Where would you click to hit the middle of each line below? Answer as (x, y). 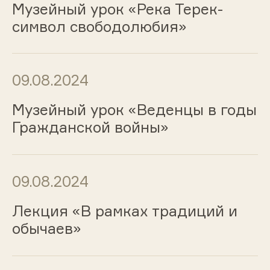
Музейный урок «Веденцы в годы (134, 110)
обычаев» (46, 228)
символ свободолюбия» (99, 26)
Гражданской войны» (90, 127)
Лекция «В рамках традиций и (124, 211)
